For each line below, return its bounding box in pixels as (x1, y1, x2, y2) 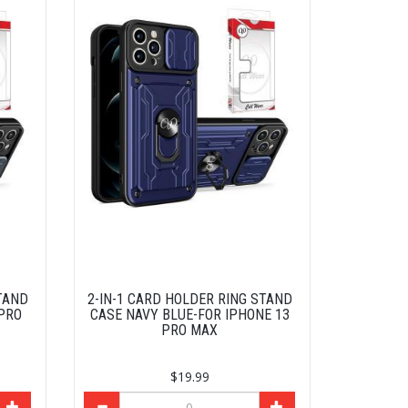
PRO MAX (161, 321, 219, 340)
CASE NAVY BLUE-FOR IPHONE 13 (89, 306, 290, 324)
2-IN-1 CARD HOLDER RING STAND (87, 291, 292, 309)
